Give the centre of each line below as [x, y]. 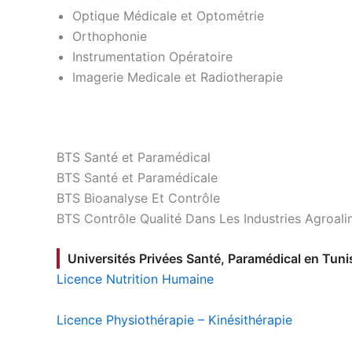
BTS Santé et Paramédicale [137, 177]
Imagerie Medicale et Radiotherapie [178, 77]
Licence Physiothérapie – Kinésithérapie [174, 319]
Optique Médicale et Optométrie [168, 16]
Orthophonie [110, 37]
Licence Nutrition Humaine [135, 279]
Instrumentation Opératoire [152, 57]
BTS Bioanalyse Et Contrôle [138, 198]
